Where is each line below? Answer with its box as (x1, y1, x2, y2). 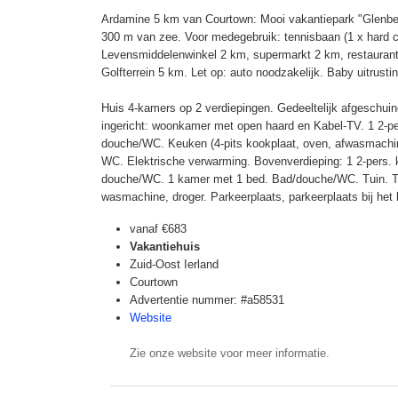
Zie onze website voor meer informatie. (130, 346, 330, 360)
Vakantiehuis (130, 240, 200, 253)
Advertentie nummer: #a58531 (130, 293, 284, 306)
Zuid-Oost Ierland (130, 258, 219, 271)
